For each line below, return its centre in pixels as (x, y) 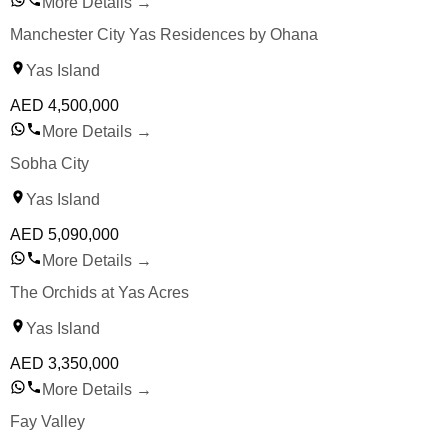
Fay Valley (47, 422)
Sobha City (49, 164)
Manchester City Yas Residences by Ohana (164, 35)
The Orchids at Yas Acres (99, 293)
